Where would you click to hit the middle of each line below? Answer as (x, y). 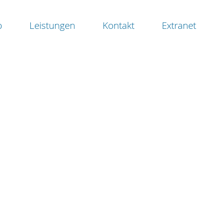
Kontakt (119, 26)
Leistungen (53, 26)
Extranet (179, 26)
